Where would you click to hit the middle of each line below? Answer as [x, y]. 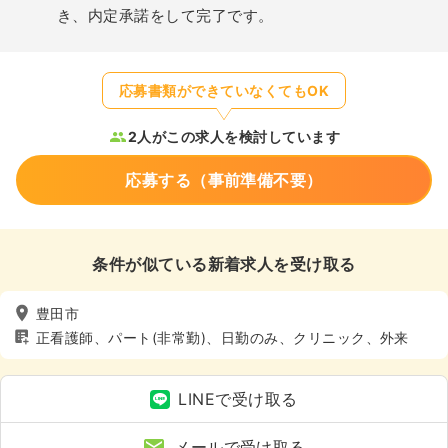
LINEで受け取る [238, 399]
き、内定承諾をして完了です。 [165, 16]
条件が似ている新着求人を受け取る [224, 264]
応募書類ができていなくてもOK [224, 91]
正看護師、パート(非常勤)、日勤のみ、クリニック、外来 [222, 337]
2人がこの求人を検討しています [234, 137]
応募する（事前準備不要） [224, 180]
